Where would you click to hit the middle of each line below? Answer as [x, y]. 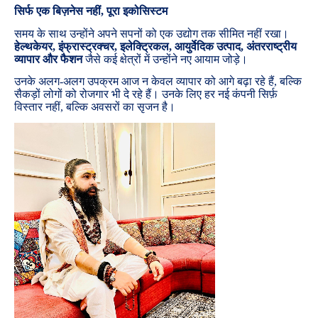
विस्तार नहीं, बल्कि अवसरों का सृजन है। [95, 106]
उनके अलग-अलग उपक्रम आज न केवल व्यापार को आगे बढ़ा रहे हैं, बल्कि [158, 81]
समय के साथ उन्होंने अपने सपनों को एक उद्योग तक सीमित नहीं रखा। [152, 33]
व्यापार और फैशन [48, 59]
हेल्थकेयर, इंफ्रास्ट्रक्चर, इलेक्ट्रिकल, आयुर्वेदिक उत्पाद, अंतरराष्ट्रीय [155, 46]
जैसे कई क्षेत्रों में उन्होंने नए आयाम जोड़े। [165, 59]
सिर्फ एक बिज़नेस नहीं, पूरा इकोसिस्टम [91, 11]
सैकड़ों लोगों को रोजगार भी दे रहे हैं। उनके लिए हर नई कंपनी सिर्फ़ [146, 94]
